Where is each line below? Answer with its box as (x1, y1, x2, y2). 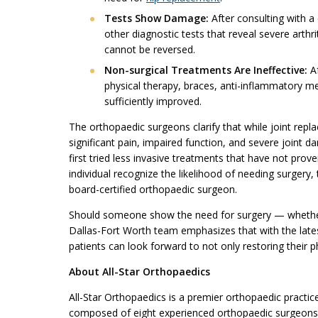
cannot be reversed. (104, 43, 195, 56)
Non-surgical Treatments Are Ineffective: (104, 63, 307, 77)
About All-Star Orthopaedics (69, 265, 210, 278)
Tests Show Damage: (104, 11, 209, 25)
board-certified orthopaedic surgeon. (69, 182, 237, 196)
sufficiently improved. (104, 94, 202, 108)
